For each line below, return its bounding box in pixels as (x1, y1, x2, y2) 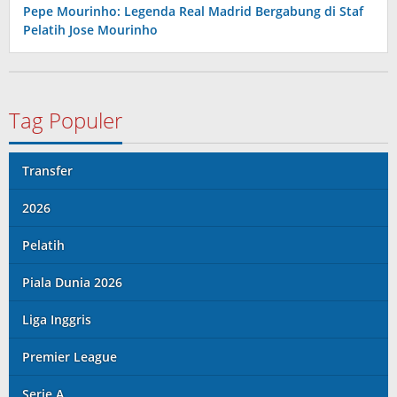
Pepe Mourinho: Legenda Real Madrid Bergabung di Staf (23, 3, 363, 19)
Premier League (22, 348, 117, 365)
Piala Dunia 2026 (22, 274, 122, 291)
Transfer (22, 162, 73, 179)
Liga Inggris (22, 311, 91, 328)
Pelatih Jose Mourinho (23, 21, 158, 38)
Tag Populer (9, 105, 122, 135)
